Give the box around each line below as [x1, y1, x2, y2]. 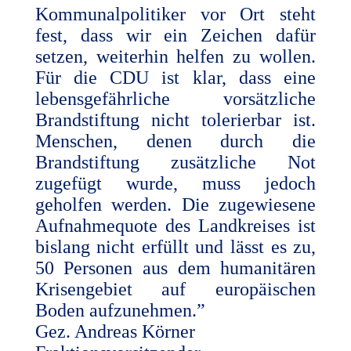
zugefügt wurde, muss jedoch [34, 172, 317, 194]
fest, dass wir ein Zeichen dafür [34, 24, 317, 45]
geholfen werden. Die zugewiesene [34, 194, 317, 215]
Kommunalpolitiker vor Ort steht [34, 3, 317, 24]
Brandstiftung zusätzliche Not [34, 151, 317, 172]
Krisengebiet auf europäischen [34, 278, 317, 299]
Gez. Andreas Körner [34, 320, 195, 342]
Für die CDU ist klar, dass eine [34, 67, 317, 88]
